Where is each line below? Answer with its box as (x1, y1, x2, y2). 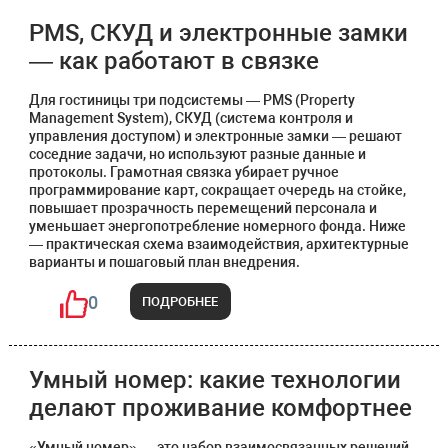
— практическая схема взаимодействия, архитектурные (28, 236, 409, 252)
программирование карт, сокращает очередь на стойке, (28, 182, 406, 198)
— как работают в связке (28, 47, 319, 75)
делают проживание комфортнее (28, 394, 412, 422)
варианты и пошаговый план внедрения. (28, 254, 300, 270)
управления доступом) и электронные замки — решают (28, 128, 402, 144)
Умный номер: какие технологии (28, 366, 401, 394)
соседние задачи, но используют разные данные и (28, 146, 366, 162)
